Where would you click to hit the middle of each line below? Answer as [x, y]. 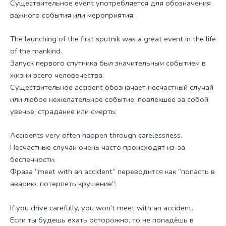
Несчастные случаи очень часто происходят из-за [98, 148]
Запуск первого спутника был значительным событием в [108, 63]
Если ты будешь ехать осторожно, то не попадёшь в [102, 220]
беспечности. [33, 160]
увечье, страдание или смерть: [63, 112]
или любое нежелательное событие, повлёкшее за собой [109, 100]
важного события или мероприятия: [72, 15]
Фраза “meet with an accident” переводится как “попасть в [112, 172]
